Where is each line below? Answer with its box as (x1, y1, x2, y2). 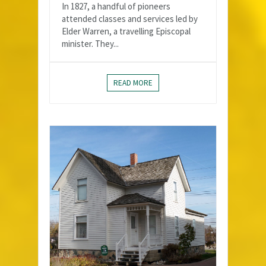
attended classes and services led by (62, 13, 198, 25)
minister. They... (62, 38, 119, 50)
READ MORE (113, 78, 153, 88)
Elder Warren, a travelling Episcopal (62, 26, 191, 37)
